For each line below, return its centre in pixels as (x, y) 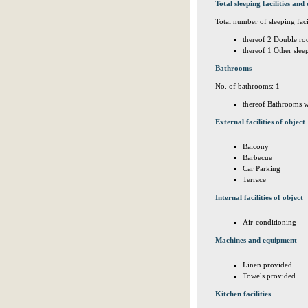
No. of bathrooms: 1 (247, 86)
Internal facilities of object (259, 197)
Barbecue (257, 157)
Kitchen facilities (243, 294)
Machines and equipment (256, 240)
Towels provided (269, 276)
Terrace (254, 179)
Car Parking (262, 168)
